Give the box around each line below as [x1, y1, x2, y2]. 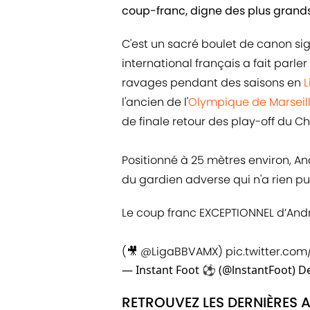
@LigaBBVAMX [140, 244, 218, 260]
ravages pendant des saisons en [122, 75, 304, 91]
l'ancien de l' [122, 94, 188, 111]
